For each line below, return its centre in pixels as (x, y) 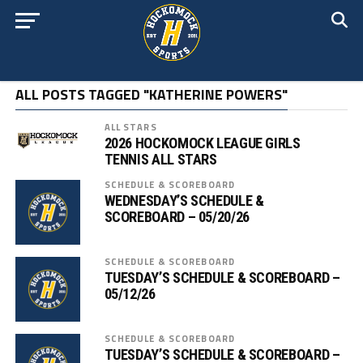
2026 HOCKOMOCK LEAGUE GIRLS (202, 143)
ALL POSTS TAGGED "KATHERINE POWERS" (151, 94)
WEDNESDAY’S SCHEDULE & (184, 201)
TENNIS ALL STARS (160, 159)
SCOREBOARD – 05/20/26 (177, 217)
